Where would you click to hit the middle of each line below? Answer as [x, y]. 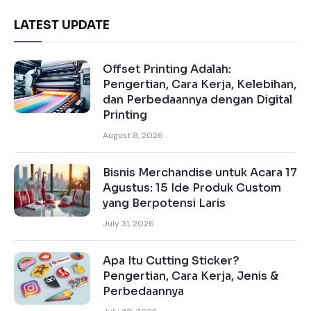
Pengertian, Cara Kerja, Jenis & [191, 276]
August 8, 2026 [133, 136]
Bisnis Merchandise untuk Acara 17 [200, 173]
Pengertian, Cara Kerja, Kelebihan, [200, 85]
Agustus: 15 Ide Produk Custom [192, 188]
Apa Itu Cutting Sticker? [171, 261]
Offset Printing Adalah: [167, 69]
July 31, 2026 [128, 224]
